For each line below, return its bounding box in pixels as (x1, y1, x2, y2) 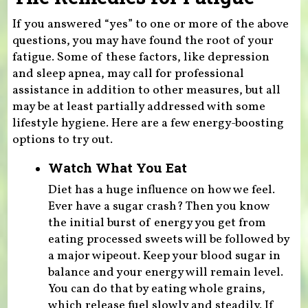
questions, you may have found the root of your (12, 32, 274, 49)
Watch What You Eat (47, 158, 187, 176)
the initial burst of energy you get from (47, 214, 266, 232)
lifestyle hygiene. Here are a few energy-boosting (12, 114, 284, 132)
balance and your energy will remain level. (47, 264, 283, 282)
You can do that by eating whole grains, (47, 280, 265, 298)
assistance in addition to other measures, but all (12, 81, 280, 99)
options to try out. (12, 131, 113, 148)
